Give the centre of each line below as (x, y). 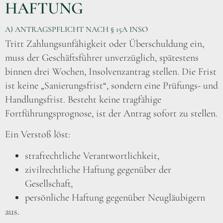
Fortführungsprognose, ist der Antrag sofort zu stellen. (111, 113)
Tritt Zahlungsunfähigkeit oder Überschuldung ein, (105, 44)
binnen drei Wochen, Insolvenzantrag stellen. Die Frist (111, 71)
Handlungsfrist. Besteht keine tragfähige (83, 99)
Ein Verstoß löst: (38, 135)
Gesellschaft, (49, 183)
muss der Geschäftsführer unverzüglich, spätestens (102, 57)
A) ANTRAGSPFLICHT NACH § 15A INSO (76, 29)
